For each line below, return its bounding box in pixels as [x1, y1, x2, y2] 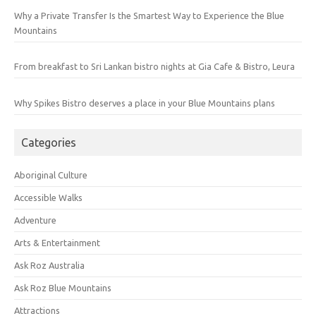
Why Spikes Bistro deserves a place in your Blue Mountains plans [14, 97, 275, 108]
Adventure [14, 214, 56, 225]
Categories [21, 135, 76, 149]
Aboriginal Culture [14, 169, 87, 180]
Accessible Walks [14, 192, 83, 202]
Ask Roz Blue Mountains [14, 282, 111, 293]
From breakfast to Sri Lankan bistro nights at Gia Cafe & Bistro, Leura [14, 61, 295, 72]
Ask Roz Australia [14, 260, 85, 270]
